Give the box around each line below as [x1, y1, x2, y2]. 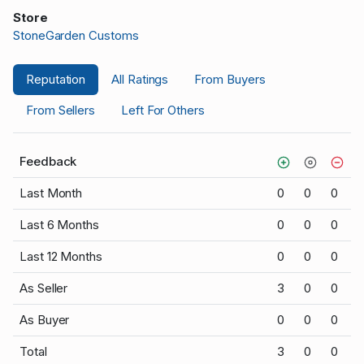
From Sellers [26, 102, 96, 119]
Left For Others [121, 102, 205, 119]
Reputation [26, 71, 86, 88]
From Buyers [194, 71, 266, 88]
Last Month [19, 185, 83, 201]
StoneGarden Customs [13, 28, 139, 44]
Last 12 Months [19, 249, 102, 265]
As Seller [19, 280, 68, 297]
